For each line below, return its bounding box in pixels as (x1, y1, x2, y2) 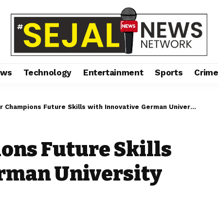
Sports (155, 68, 183, 78)
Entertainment (83, 68, 144, 78)
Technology (23, 68, 72, 78)
